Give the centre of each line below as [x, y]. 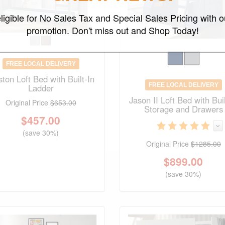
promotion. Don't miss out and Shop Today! [113, 30]
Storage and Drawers [183, 109]
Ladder [41, 88]
